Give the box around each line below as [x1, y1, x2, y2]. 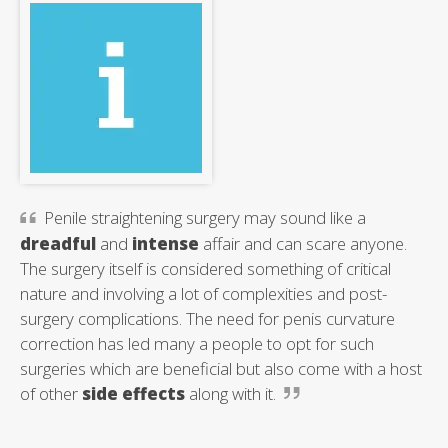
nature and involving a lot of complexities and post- [20, 281, 387, 305]
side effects [82, 381, 185, 405]
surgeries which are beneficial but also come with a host [20, 356, 422, 380]
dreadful [20, 231, 96, 255]
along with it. [185, 381, 276, 405]
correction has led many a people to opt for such [20, 331, 374, 355]
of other [20, 381, 82, 405]
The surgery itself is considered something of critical [20, 256, 391, 280]
